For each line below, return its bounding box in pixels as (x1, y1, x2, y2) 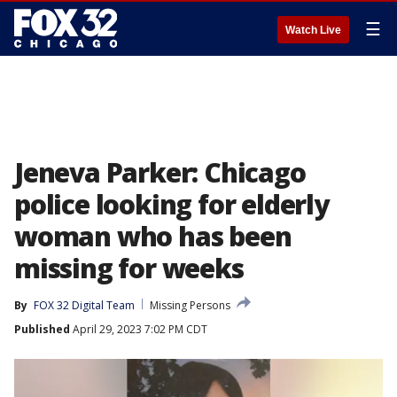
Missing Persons (150, 298, 230, 313)
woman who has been (14, 218, 292, 254)
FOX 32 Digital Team (34, 298, 135, 313)
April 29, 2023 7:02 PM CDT (70, 322, 207, 337)
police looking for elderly (14, 186, 329, 222)
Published (14, 322, 70, 337)
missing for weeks (14, 250, 244, 286)
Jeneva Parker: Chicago (14, 154, 306, 191)
